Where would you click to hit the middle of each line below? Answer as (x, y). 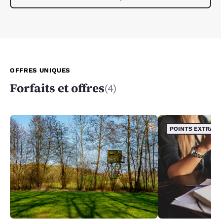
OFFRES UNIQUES (40, 71)
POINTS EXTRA (192, 129)
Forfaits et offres (57, 88)
